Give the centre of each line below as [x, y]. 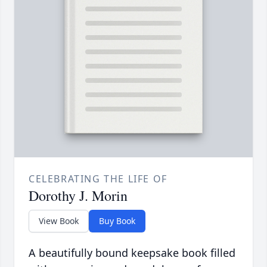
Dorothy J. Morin [78, 196]
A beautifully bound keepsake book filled [132, 253]
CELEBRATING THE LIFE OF [98, 179]
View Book [59, 221]
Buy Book [117, 221]
